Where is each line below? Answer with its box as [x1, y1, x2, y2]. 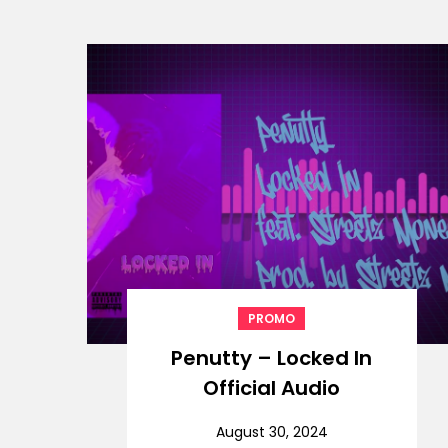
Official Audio [203, 374, 341, 403]
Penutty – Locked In [171, 344, 373, 373]
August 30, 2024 [215, 422, 328, 443]
